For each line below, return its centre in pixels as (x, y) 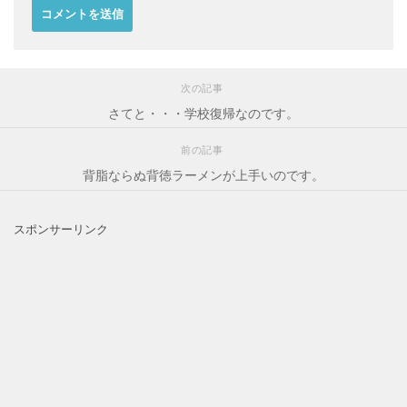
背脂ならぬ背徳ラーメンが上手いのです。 (203, 175)
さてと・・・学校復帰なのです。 (203, 113)
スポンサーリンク (61, 229)
